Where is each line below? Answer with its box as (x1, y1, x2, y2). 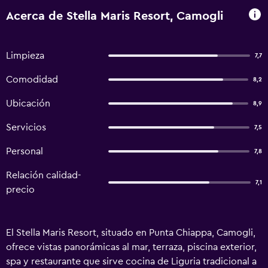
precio (6, 185, 35, 194)
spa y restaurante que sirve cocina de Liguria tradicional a (6, 257, 257, 266)
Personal (6, 147, 43, 156)
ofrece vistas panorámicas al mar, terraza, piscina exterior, (6, 242, 257, 252)
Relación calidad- (6, 170, 81, 180)
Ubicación (6, 99, 50, 108)
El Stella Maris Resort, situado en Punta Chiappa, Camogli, (6, 228, 255, 237)
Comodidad (6, 75, 58, 84)
